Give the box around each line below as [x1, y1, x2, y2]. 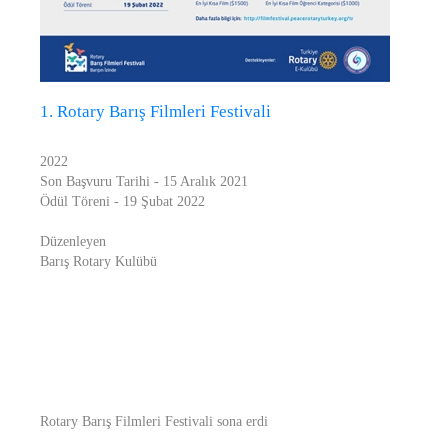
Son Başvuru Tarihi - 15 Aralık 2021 [40, 174, 248, 189]
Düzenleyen [40, 234, 106, 249]
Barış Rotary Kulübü [40, 254, 157, 269]
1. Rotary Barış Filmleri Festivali [40, 102, 271, 121]
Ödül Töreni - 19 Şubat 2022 [40, 194, 205, 209]
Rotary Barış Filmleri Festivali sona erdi [40, 414, 268, 429]
